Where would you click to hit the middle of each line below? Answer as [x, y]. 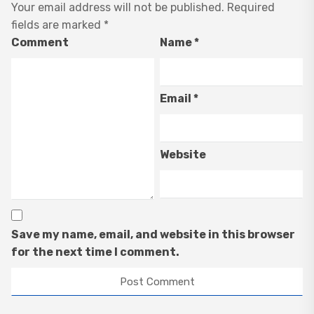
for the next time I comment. [95, 252]
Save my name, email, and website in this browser [153, 235]
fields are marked [57, 25]
